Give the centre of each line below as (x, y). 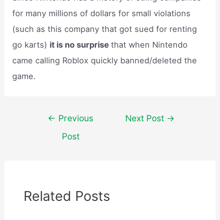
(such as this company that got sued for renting (105, 29)
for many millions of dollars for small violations (102, 14)
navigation (51, 131)
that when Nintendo (150, 45)
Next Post (146, 118)
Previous (75, 118)
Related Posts (67, 196)
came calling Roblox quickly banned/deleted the (105, 61)
